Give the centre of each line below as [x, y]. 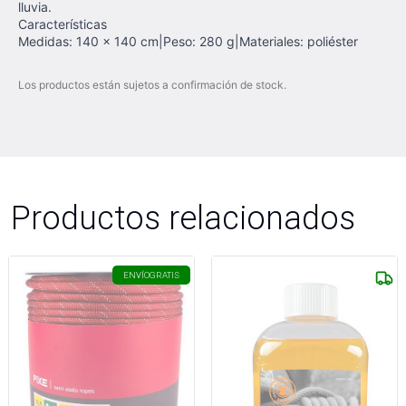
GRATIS [164, 275]
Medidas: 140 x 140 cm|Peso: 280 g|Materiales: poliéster [188, 41]
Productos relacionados [183, 217]
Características [63, 24]
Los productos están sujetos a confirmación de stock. [152, 85]
